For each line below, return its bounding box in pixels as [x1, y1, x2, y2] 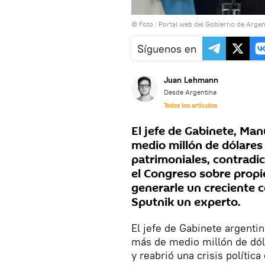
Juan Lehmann [164, 74, 218, 85]
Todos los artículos [164, 101, 217, 109]
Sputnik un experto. [131, 193, 241, 211]
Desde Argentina [164, 87, 216, 96]
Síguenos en [137, 41, 196, 56]
